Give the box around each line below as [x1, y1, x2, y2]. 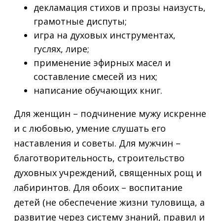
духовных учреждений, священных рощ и [14, 167, 202, 179]
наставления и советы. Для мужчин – [14, 137, 181, 149]
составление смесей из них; [34, 71, 157, 83]
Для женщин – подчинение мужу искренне [14, 108, 206, 120]
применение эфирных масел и [34, 57, 171, 69]
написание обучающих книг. [34, 84, 162, 97]
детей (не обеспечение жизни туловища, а [14, 196, 205, 209]
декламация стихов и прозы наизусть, [34, 1, 206, 14]
